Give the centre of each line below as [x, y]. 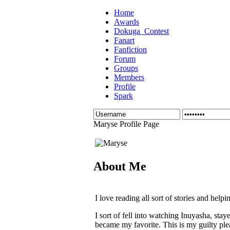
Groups [126, 68]
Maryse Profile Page [126, 124]
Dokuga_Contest [141, 31]
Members [129, 77]
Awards [127, 22]
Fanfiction [130, 50]
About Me [120, 166]
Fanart [124, 40]
